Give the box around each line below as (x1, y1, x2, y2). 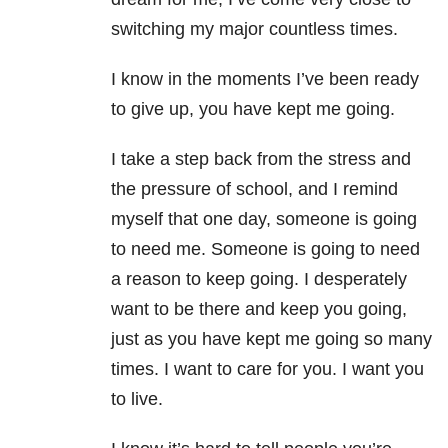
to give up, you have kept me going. (111, 99, 395, 120)
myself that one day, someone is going (111, 209, 417, 230)
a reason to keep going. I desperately (111, 269, 407, 290)
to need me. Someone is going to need (111, 239, 420, 260)
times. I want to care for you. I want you (111, 359, 424, 380)
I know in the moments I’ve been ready (111, 69, 419, 90)
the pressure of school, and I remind (111, 179, 398, 200)
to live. (111, 389, 163, 410)
